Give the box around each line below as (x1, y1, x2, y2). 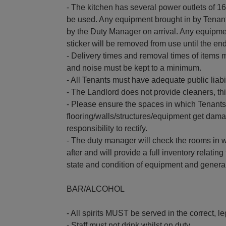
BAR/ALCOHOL (67, 184, 125, 193)
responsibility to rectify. (67, 124, 147, 133)
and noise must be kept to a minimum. (67, 63, 201, 72)
